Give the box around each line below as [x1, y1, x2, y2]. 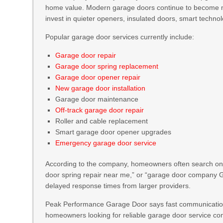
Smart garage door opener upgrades [55, 128, 172, 136]
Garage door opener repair [55, 73, 141, 81]
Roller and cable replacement [55, 117, 148, 125]
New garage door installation [55, 84, 146, 92]
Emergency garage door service [55, 139, 157, 147]
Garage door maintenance [55, 95, 139, 103]
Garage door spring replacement [55, 62, 159, 70]
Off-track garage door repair [55, 106, 144, 114]
